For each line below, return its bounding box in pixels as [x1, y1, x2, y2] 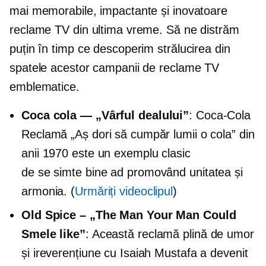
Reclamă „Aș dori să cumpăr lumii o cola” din [21, 128, 255, 141]
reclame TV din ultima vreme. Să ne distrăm [9, 23, 239, 36]
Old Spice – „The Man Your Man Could [21, 208, 236, 221]
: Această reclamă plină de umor [85, 227, 254, 240]
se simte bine [37, 166, 107, 179]
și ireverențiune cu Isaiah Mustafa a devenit [21, 246, 248, 259]
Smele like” [21, 227, 85, 240]
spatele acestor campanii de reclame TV [9, 61, 220, 74]
